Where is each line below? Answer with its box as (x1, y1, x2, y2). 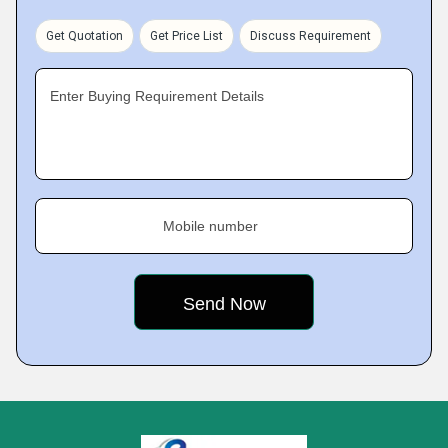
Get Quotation (46, 29, 123, 43)
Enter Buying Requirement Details (50, 88, 264, 104)
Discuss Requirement (250, 29, 371, 43)
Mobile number (163, 218, 258, 234)
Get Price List (150, 29, 223, 43)
